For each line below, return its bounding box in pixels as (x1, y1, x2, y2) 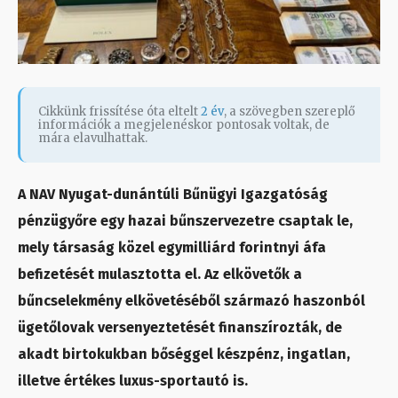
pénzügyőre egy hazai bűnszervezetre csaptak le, (18, 212, 353, 230)
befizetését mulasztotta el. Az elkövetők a (18, 266, 302, 283)
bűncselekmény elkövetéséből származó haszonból (18, 292, 365, 310)
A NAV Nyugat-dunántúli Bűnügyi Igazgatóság (18, 186, 328, 203)
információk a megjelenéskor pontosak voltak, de (38, 117, 330, 133)
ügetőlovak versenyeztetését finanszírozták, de (18, 319, 342, 337)
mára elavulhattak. (38, 131, 147, 147)
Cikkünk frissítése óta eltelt (38, 104, 201, 120)
